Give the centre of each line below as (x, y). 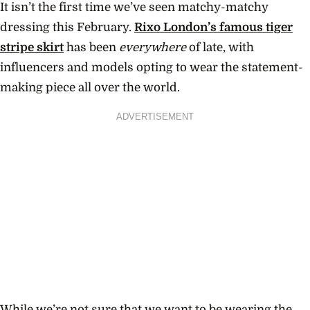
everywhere (153, 48)
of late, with (220, 48)
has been (91, 48)
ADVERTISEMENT (155, 117)
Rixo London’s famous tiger (213, 28)
